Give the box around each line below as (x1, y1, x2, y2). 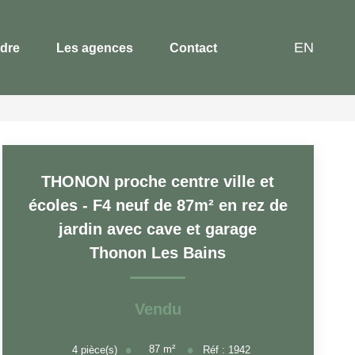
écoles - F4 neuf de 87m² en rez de (28, 197, 288, 214)
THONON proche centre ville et (41, 173, 275, 190)
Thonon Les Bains (90, 244, 227, 261)
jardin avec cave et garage (59, 220, 258, 238)
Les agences (56, 40, 133, 55)
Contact (170, 40, 217, 55)
